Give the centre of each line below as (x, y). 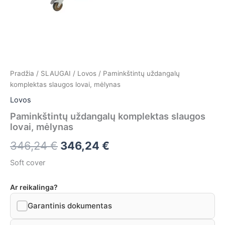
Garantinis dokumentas (70, 206)
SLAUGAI (56, 73)
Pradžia (22, 73)
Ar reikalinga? (34, 187)
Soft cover (28, 163)
